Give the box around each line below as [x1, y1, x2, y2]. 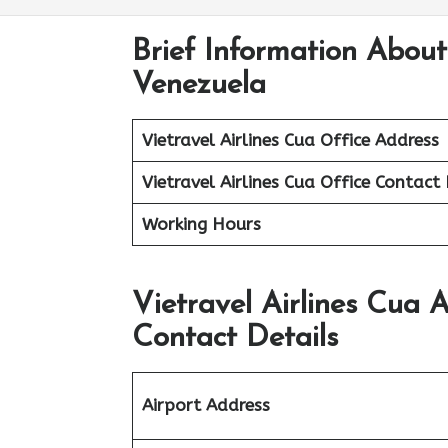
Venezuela [132, 70, 266, 101]
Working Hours [141, 214, 261, 234]
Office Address [319, 130, 439, 150]
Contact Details [132, 322, 338, 354]
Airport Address [141, 394, 270, 415]
